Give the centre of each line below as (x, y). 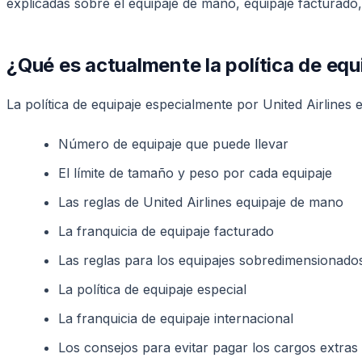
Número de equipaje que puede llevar (173, 143)
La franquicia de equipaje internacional (176, 318)
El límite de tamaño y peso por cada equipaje (195, 173)
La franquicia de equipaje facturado (166, 231)
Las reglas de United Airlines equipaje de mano (201, 202)
